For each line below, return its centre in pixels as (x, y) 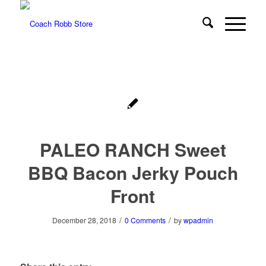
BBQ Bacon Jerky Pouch (133, 172)
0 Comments (145, 220)
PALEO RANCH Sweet (133, 149)
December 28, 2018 (85, 220)
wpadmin (199, 220)
